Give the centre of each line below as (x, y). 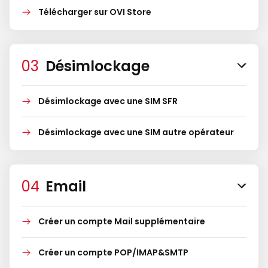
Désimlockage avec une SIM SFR (108, 101)
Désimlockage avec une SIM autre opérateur (136, 132)
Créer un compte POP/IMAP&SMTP (113, 252)
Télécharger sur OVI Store (95, 12)
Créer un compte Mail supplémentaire (122, 221)
